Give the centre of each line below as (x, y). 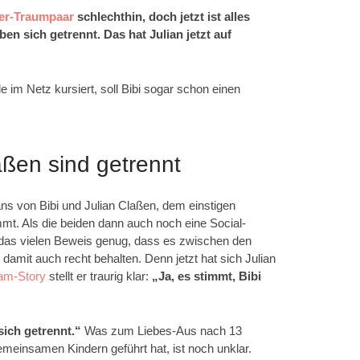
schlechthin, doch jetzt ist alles (164, 16)
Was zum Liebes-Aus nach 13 (162, 330)
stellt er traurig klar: (99, 276)
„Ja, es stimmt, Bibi (207, 276)
